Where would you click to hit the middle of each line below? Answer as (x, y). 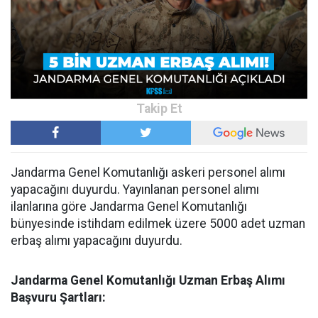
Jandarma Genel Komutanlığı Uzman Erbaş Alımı (148, 281)
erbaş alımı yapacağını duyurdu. (97, 241)
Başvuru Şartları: (58, 298)
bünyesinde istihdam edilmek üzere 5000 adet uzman (158, 224)
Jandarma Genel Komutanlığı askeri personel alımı (148, 173)
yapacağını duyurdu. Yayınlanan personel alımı (135, 190)
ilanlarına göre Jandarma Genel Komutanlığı (129, 207)
